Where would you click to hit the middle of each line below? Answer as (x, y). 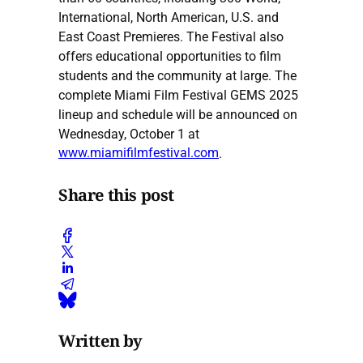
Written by (100, 340)
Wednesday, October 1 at (129, 134)
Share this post (116, 195)
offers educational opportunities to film (170, 56)
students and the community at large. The (177, 75)
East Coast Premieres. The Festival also (171, 36)
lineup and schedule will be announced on (178, 114)
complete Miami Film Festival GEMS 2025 (178, 95)
